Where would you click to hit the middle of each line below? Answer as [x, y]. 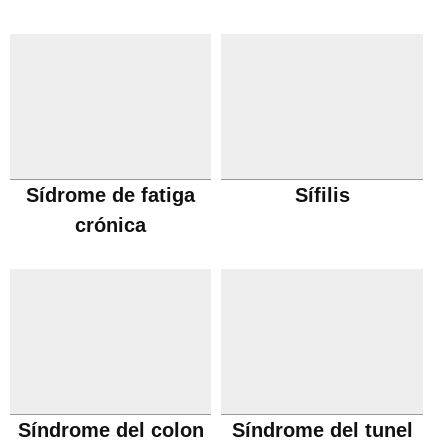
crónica [111, 225]
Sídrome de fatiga [111, 195]
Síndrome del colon [110, 430]
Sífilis [322, 195]
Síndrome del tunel [322, 430]
